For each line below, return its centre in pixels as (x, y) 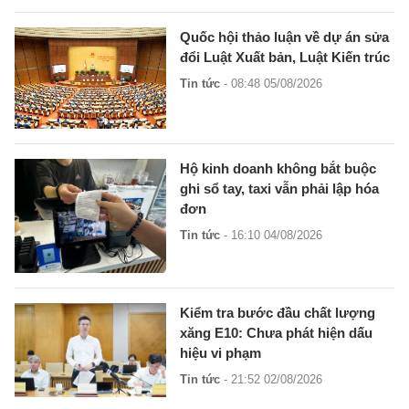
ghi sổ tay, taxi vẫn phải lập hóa (280, 189)
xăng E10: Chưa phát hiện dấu (277, 333)
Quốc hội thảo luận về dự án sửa (285, 37)
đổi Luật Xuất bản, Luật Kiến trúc (285, 58)
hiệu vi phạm (221, 353)
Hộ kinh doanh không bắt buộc (278, 169)
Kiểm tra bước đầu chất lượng (278, 313)
